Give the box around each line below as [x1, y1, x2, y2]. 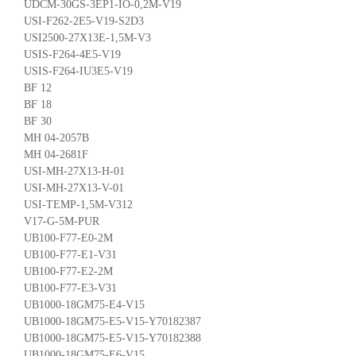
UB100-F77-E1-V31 [24, 248, 117, 261]
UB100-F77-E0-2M [24, 231, 113, 244]
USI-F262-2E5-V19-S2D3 [24, 14, 144, 27]
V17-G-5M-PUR [24, 215, 99, 227]
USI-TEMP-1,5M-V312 [24, 198, 133, 211]
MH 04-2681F [24, 148, 88, 161]
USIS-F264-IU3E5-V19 [24, 64, 133, 77]
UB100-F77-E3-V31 [24, 281, 117, 294]
